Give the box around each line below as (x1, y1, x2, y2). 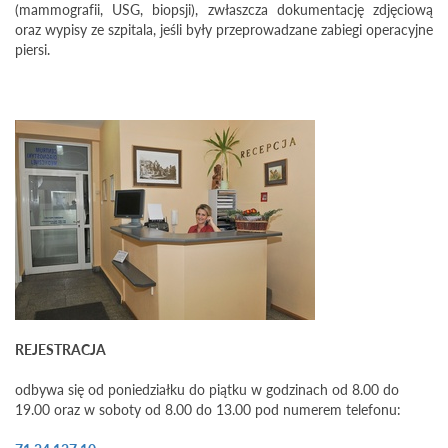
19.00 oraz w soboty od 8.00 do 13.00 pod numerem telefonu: (15, 399, 401, 419)
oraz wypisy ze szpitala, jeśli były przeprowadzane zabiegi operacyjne (15, 19, 433, 39)
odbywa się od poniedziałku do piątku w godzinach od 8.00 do (15, 379, 399, 399)
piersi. (15, 39, 50, 59)
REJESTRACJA (15, 339, 106, 359)
